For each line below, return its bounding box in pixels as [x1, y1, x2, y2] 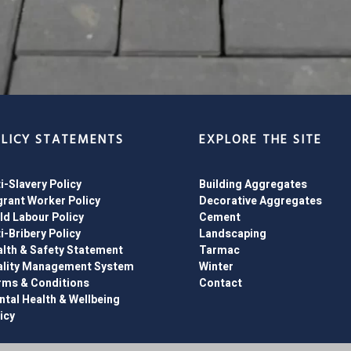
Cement [199, 209, 241, 226]
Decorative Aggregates [199, 193, 322, 210]
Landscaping [199, 226, 266, 243]
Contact [199, 275, 242, 292]
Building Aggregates [199, 176, 307, 194]
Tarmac [199, 242, 240, 259]
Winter [199, 259, 233, 276]
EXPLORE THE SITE [199, 130, 322, 151]
